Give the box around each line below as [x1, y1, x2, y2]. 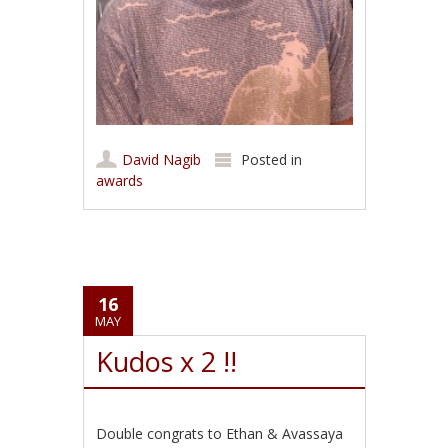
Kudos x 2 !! [96, 342, 238, 380]
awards [96, 170, 144, 190]
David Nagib [122, 149, 202, 169]
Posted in [241, 149, 303, 169]
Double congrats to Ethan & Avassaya [96, 423, 344, 443]
